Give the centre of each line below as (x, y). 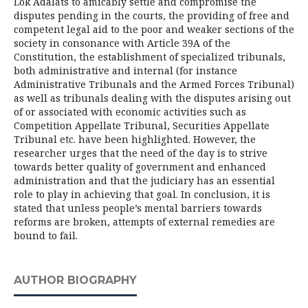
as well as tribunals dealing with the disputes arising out (152, 98)
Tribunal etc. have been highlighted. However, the (135, 139)
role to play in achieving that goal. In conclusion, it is (142, 194)
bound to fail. (46, 235)
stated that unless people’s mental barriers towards (138, 208)
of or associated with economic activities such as (130, 112)
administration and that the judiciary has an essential (144, 180)
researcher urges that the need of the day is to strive (141, 153)
